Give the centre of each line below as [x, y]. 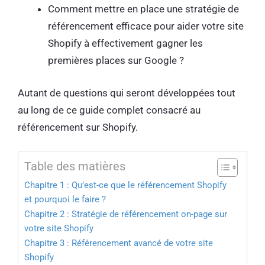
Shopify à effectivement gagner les [125, 43]
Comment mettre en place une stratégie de [143, 9]
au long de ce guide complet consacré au [109, 110]
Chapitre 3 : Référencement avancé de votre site [119, 243]
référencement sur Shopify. [79, 127]
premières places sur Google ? [118, 60]
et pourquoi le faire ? [66, 199]
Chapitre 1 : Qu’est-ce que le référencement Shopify [125, 185]
